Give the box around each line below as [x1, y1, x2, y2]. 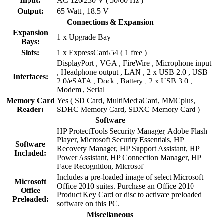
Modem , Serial [57, 85, 105, 94]
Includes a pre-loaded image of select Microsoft [57, 172, 203, 181]
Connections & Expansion [66, 17, 154, 26]
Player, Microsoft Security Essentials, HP [57, 135, 184, 144]
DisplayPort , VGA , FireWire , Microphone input [57, 58, 211, 67]
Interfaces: [12, 72, 48, 81]
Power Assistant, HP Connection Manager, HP [57, 153, 201, 162]
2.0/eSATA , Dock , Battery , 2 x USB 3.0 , [57, 76, 192, 85]
